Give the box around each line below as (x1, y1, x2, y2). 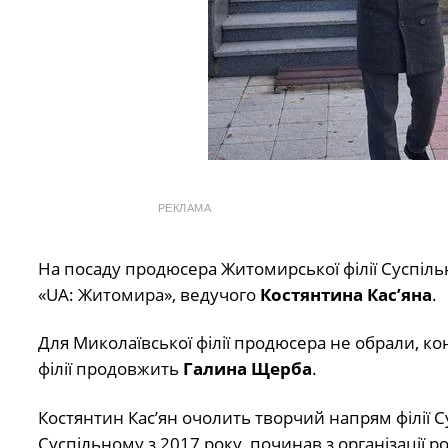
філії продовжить (37, 357, 183, 381)
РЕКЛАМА (157, 201, 212, 214)
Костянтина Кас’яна (259, 282, 432, 306)
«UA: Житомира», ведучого (37, 282, 260, 306)
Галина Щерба (182, 357, 312, 381)
